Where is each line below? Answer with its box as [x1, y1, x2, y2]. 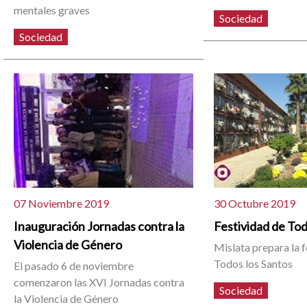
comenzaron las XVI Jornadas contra [14, 275, 185, 288]
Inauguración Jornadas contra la [14, 218, 185, 234]
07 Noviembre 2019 [14, 196, 110, 210]
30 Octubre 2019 [214, 196, 296, 210]
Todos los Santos [214, 256, 293, 270]
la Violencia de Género [14, 291, 119, 305]
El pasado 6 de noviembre [14, 258, 134, 272]
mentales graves [14, 3, 90, 16]
